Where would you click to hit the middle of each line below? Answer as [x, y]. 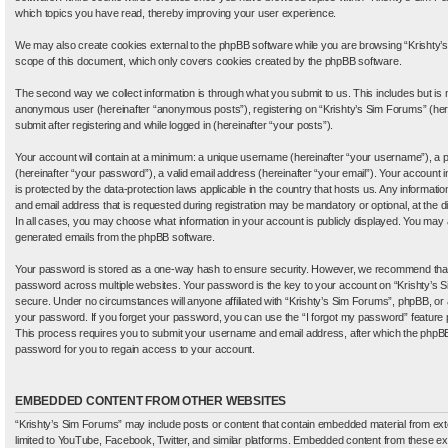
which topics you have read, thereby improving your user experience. [176, 13]
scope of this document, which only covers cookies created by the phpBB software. [208, 61]
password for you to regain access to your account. [135, 349]
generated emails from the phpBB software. [115, 237]
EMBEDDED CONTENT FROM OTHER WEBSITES [151, 401]
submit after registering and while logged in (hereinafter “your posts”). [174, 125]
